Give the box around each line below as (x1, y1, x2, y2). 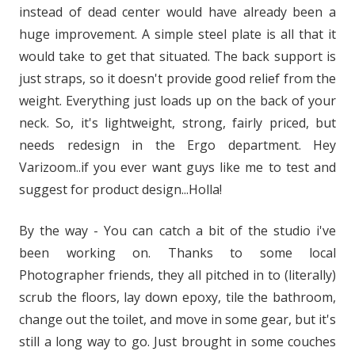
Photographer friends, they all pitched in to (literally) (19, 266, 336, 284)
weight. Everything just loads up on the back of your (19, 92, 336, 109)
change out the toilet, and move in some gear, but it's (19, 311, 336, 328)
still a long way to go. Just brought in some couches (19, 333, 336, 350)
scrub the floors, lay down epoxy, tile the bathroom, (19, 288, 336, 306)
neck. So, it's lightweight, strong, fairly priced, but (19, 114, 336, 132)
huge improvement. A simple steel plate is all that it (19, 25, 336, 43)
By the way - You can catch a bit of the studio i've (19, 222, 336, 239)
